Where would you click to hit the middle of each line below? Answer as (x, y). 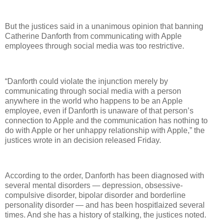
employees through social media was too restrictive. (95, 46)
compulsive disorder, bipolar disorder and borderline (95, 195)
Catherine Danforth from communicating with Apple (93, 36)
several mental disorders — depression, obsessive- (94, 185)
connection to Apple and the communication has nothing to (106, 121)
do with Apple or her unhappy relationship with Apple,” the (105, 131)
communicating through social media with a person (93, 91)
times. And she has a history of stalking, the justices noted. (106, 215)
